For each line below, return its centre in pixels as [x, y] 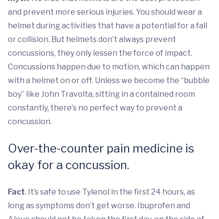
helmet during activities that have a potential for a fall [108, 26]
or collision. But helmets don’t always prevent [92, 39]
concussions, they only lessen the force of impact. [100, 53]
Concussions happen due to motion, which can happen [109, 67]
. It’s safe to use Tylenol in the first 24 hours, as [110, 192]
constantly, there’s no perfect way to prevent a [95, 108]
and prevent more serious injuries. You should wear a [105, 12]
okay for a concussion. [68, 165]
